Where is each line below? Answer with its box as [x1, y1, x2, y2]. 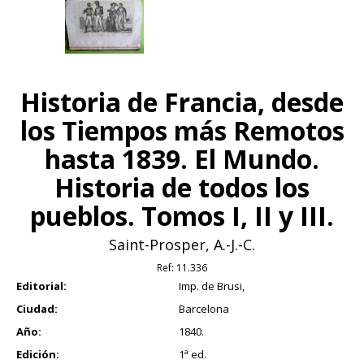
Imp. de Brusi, [179, 278, 245, 293]
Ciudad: [16, 301, 58, 316]
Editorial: [16, 278, 67, 293]
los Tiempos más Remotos [19, 112, 344, 148]
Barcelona [179, 301, 229, 316]
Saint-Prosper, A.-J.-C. [109, 234, 255, 254]
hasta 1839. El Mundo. [45, 141, 319, 176]
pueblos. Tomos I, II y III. [30, 197, 334, 233]
